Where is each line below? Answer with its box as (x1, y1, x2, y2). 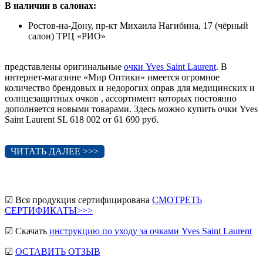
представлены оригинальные (5, 61, 124, 72)
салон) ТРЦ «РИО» (28, 31, 106, 41)
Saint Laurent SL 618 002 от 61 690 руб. (5, 114, 159, 124)
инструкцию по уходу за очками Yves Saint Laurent (49, 225, 252, 236)
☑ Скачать (5, 225, 49, 236)
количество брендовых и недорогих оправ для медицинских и (5, 82, 255, 93)
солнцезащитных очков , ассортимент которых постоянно (5, 93, 237, 103)
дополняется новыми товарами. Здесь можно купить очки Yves (5, 103, 258, 114)
